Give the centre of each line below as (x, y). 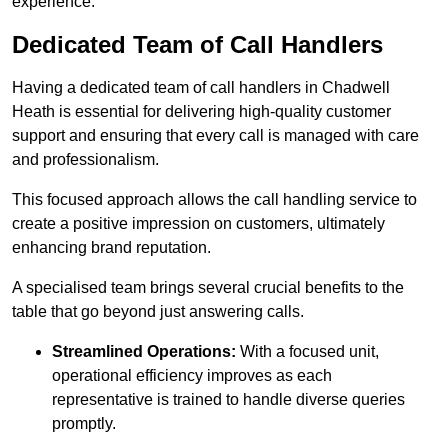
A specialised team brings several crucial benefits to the (208, 287)
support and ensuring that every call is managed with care (215, 135)
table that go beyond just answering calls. (158, 311)
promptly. (84, 423)
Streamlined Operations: (144, 351)
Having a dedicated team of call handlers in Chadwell (201, 87)
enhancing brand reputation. (111, 247)
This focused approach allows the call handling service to (214, 199)
